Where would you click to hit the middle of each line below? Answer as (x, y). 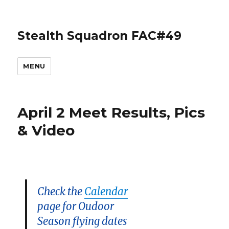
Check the (61, 192)
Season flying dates (82, 221)
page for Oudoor (76, 207)
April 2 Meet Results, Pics (111, 112)
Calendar (106, 192)
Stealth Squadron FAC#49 (100, 36)
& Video (46, 130)
